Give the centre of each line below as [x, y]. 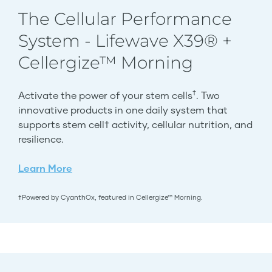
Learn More [45, 168]
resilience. [41, 139]
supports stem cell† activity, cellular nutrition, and [135, 124]
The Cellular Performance [125, 19]
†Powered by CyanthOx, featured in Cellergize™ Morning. [110, 197]
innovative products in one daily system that [123, 110]
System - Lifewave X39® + [125, 41]
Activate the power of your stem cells [105, 95]
